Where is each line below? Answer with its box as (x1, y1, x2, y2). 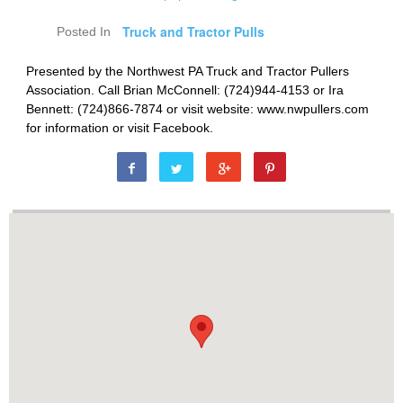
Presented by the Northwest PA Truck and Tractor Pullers (26, 64, 350, 79)
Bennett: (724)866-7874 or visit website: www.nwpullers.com (26, 102, 370, 117)
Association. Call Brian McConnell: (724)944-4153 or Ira (26, 83, 345, 98)
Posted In (56, 24, 111, 40)
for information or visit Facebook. (26, 121, 214, 136)
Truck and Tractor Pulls (121, 22, 264, 41)
